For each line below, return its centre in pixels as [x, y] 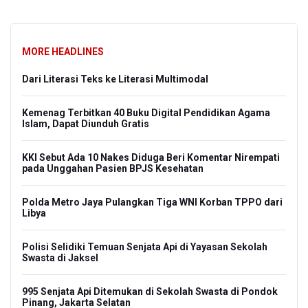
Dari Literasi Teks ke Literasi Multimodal [115, 79]
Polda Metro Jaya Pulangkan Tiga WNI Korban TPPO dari [152, 202]
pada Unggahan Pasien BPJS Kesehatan [113, 168]
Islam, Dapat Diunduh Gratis [86, 123]
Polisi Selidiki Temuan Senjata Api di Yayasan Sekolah [145, 246]
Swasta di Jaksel [60, 257]
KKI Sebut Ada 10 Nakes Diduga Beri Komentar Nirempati [151, 157]
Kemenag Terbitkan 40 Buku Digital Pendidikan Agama [146, 112]
